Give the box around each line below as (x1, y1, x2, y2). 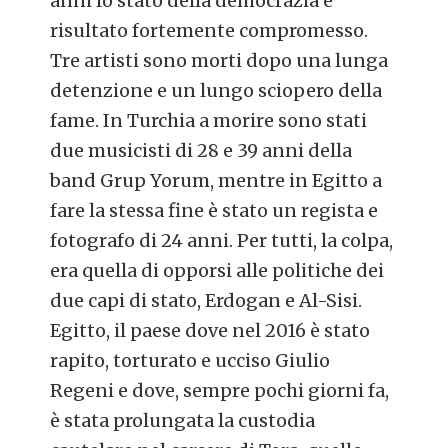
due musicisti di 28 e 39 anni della (50, 139, 353, 163)
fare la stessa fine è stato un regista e (50, 199, 379, 223)
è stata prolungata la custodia (50, 409, 316, 433)
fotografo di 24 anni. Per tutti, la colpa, (50, 229, 394, 253)
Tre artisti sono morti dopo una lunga (50, 49, 389, 73)
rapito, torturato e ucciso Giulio (50, 349, 331, 373)
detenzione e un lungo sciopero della (50, 79, 383, 103)
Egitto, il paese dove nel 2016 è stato (50, 319, 371, 343)
